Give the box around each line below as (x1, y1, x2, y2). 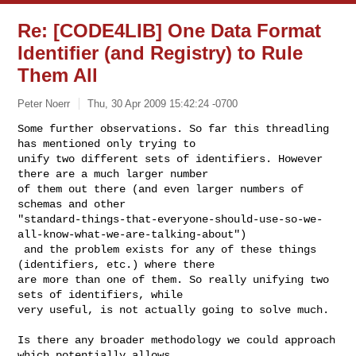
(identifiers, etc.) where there (17, 257, 222, 271)
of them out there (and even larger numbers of (17, 182, 304, 195)
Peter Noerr (17, 97, 71, 110)
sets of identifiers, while (17, 288, 190, 301)
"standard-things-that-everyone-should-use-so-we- (17, 212, 323, 226)
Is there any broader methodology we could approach (17, 333, 336, 346)
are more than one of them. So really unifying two (17, 273, 330, 286)
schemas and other (17, 197, 133, 211)
